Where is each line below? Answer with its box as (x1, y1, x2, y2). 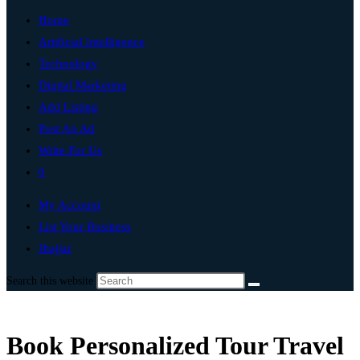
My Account (39, 198, 100, 211)
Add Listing (39, 100, 98, 113)
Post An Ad (39, 122, 95, 135)
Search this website (6, 275, 96, 287)
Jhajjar (39, 242, 72, 255)
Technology (39, 57, 98, 70)
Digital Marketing (39, 79, 127, 92)
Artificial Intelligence (39, 35, 145, 48)
